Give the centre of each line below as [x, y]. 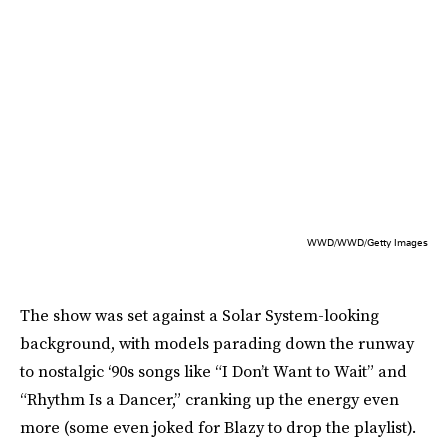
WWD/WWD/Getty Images [367, 241]
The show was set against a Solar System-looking [199, 314]
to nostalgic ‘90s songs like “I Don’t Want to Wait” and [213, 370]
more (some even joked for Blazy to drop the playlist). [218, 426]
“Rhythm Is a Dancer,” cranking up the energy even [209, 398]
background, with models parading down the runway [217, 342]
